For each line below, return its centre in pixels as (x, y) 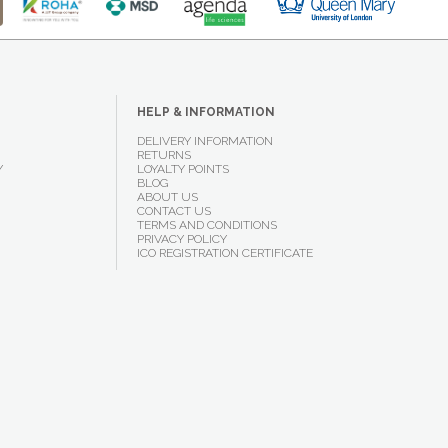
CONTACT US (173, 211)
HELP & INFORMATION (205, 112)
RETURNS (163, 155)
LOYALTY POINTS (182, 169)
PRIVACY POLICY (181, 239)
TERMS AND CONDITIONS (206, 225)
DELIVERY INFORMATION (204, 141)
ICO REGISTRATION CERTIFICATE (224, 253)
